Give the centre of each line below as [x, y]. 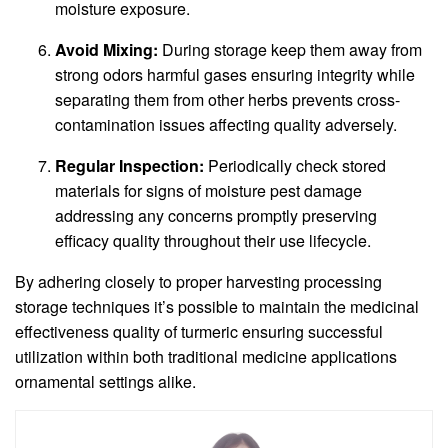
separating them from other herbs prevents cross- [227, 100]
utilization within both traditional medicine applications [206, 357]
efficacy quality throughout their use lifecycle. [213, 241]
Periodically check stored [295, 166]
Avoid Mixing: [106, 50]
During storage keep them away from [290, 50]
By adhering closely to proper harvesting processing [198, 282]
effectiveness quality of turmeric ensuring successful [199, 332]
